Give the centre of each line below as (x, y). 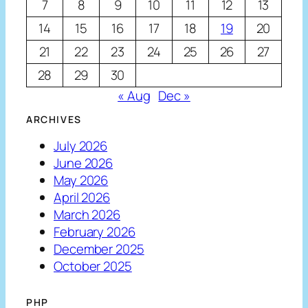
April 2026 (82, 197)
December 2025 (99, 249)
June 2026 (84, 163)
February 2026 (95, 231)
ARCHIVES (54, 120)
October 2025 (93, 266)
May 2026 (81, 180)
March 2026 (87, 214)
